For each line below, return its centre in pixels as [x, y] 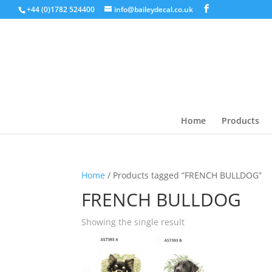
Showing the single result [133, 222]
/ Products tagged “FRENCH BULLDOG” [184, 175]
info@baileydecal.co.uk [154, 9]
